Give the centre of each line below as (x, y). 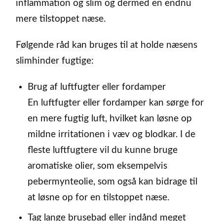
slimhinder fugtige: (55, 61)
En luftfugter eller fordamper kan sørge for (115, 103)
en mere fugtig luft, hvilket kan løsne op (110, 119)
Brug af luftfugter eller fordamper (96, 87)
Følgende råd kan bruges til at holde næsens (107, 45)
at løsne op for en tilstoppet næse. (98, 198)
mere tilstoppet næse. (61, 19)
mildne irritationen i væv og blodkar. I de (111, 135)
